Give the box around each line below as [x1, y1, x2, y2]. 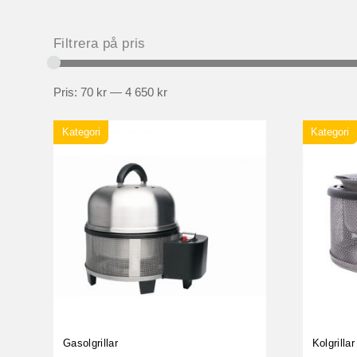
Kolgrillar [312, 336, 355, 349]
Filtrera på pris [53, 36, 146, 52]
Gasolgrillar [63, 336, 118, 349]
